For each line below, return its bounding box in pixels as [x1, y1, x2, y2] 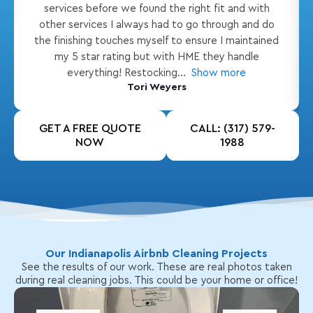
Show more [191, 68, 246, 78]
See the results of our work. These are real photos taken [21, 262, 292, 272]
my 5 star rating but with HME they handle [54, 52, 259, 62]
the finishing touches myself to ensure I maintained [34, 36, 279, 46]
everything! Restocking [67, 68, 178, 78]
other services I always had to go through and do [38, 20, 275, 30]
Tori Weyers [126, 82, 187, 92]
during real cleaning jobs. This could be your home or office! [15, 275, 298, 286]
